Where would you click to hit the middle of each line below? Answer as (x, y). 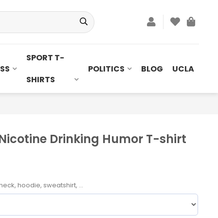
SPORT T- (45, 58)
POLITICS (107, 69)
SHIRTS (40, 80)
